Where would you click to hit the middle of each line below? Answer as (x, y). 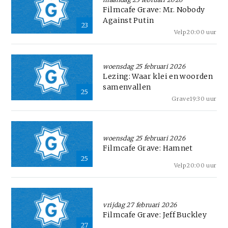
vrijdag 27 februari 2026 (140, 205)
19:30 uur (203, 98)
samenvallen (127, 87)
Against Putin (129, 20)
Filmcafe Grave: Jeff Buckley (155, 215)
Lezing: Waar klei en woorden (158, 76)
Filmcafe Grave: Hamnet (148, 148)
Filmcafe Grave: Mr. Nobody (154, 9)
